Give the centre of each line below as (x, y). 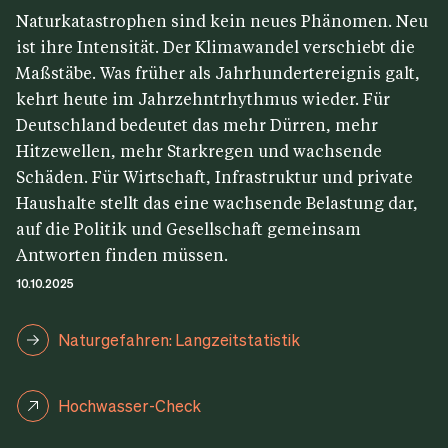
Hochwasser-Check (129, 405)
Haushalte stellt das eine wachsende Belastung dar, (217, 202)
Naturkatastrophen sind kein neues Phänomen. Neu (222, 20)
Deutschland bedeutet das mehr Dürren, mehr (197, 124)
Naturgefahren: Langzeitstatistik (179, 339)
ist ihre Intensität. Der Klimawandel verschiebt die (215, 46)
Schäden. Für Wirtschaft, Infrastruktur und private (214, 176)
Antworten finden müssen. (122, 254)
